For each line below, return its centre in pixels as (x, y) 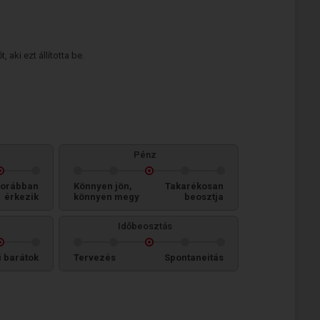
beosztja (204, 197)
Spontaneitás (194, 257)
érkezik (21, 197)
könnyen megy (106, 197)
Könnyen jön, (103, 186)
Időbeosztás (145, 226)
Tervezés (95, 257)
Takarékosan (194, 186)
